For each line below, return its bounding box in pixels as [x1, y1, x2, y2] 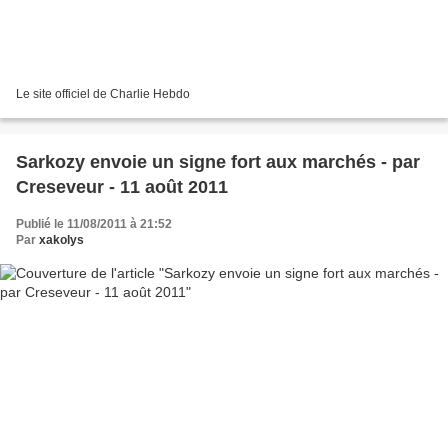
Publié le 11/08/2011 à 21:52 [16, 217, 172, 232]
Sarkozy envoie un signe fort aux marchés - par [16, 152, 420, 173]
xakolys [39, 233, 84, 248]
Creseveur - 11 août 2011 [16, 177, 228, 198]
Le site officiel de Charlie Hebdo [16, 87, 190, 102]
